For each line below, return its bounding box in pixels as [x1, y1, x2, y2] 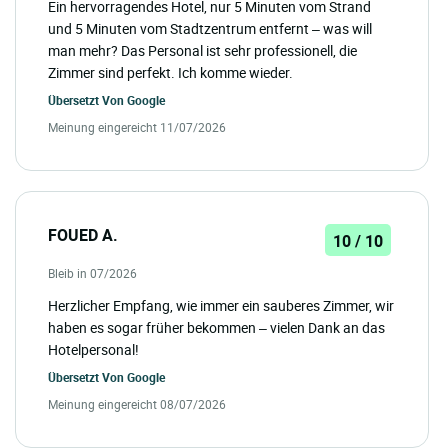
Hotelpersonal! [48, 340, 139, 360]
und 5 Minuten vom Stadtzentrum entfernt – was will [48, 19, 372, 39]
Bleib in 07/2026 [48, 265, 137, 282]
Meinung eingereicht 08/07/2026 [48, 396, 226, 413]
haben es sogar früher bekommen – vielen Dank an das [48, 318, 385, 338]
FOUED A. [48, 224, 118, 247]
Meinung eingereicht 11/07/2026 [48, 119, 226, 136]
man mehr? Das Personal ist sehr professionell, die [48, 41, 357, 61]
